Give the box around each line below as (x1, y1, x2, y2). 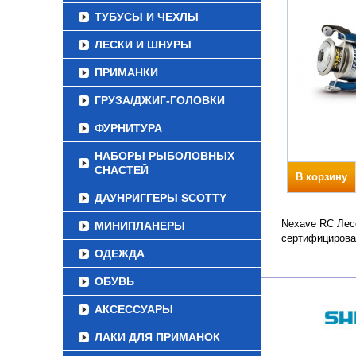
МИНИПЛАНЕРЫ (95, 219, 185, 232)
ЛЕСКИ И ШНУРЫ (95, 38, 192, 51)
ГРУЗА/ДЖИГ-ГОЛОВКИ (95, 94, 225, 106)
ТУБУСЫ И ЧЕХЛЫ (95, 10, 199, 23)
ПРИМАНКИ (95, 66, 158, 79)
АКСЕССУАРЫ (95, 303, 173, 315)
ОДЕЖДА (95, 247, 145, 260)
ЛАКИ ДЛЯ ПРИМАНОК (95, 331, 220, 343)
